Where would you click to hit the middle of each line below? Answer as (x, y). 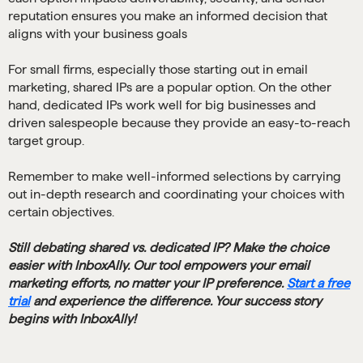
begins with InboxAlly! (72, 319)
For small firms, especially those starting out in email (158, 70)
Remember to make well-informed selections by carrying (175, 177)
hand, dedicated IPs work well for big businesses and (162, 105)
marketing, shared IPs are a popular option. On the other (170, 88)
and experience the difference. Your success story (176, 301)
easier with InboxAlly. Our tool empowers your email (159, 266)
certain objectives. (61, 212)
